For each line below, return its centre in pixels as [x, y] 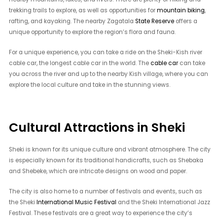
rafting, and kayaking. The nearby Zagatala [72, 21]
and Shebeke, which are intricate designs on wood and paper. [98, 171]
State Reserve [155, 21]
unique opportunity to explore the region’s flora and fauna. [92, 32]
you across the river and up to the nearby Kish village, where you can [109, 74]
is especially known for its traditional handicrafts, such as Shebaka [106, 161]
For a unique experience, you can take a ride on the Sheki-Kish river [106, 53]
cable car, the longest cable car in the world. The [80, 63]
